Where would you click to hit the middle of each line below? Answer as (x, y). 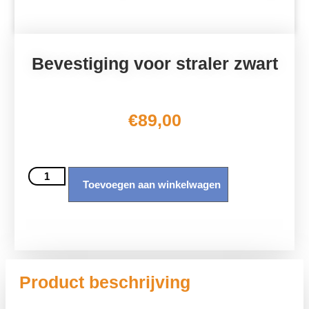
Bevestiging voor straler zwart (154, 63)
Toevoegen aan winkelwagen (152, 184)
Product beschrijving (105, 282)
